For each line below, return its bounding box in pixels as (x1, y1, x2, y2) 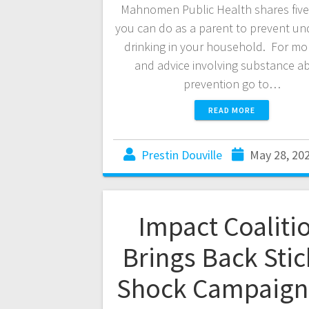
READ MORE (208, 105, 255, 116)
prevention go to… (183, 76, 281, 92)
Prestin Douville (141, 147, 222, 163)
